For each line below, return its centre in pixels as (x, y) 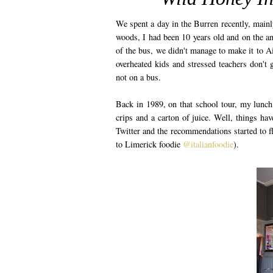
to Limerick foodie (149, 144)
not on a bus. (138, 77)
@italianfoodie (208, 144)
